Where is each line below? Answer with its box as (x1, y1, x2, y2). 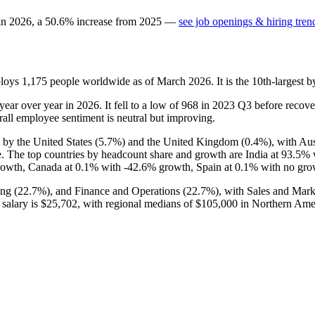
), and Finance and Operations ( (46, 184, 186, 197)
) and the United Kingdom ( (122, 135, 245, 148)
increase (77, 15, 112, 27)
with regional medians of (80, 197, 195, 210)
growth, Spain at (156, 160, 235, 173)
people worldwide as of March (47, 75, 188, 87)
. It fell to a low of (99, 98, 181, 111)
